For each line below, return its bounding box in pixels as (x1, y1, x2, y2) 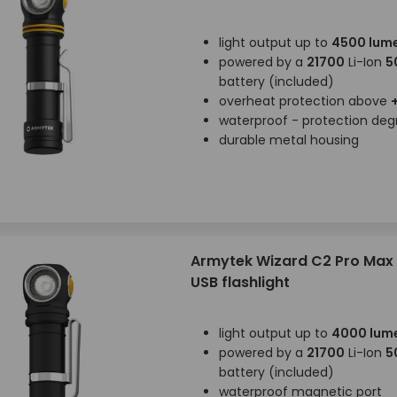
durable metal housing (218, 131, 359, 149)
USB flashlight (190, 272, 290, 292)
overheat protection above (218, 92, 391, 110)
